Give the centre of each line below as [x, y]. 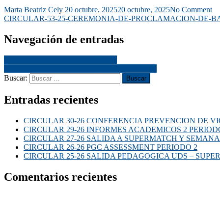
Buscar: [16, 78]
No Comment [191, 9]
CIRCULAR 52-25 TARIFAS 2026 [60, 60]
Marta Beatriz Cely [33, 9]
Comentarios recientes [60, 177]
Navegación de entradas [64, 39]
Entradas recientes [51, 100]
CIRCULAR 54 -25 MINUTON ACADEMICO [80, 69]
